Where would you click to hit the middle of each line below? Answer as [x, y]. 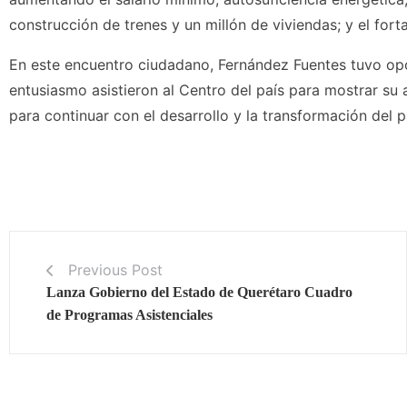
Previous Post [115, 269]
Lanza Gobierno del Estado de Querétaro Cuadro [199, 292]
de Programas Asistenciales [129, 314]
